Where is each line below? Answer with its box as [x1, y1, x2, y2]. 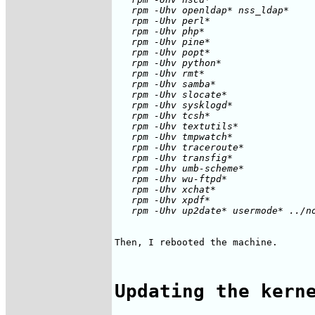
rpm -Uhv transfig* [115, 152, 233, 163]
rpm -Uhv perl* [115, 15, 210, 26]
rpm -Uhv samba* [115, 78, 216, 89]
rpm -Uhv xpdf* [115, 194, 210, 205]
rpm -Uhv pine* [115, 36, 210, 47]
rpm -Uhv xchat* [115, 184, 216, 195]
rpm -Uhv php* [115, 25, 205, 37]
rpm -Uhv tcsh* [115, 110, 210, 121]
